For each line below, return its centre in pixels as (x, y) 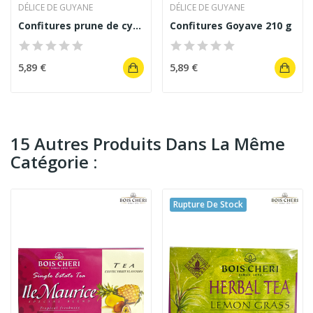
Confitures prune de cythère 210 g (137, 26)
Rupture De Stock (208, 205)
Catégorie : (54, 162)
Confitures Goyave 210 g (231, 26)
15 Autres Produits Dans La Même (148, 144)
